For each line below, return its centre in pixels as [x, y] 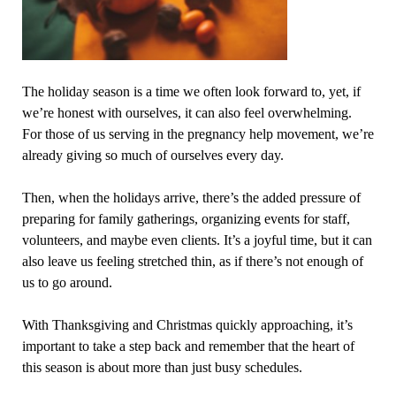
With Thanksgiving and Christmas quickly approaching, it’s [187, 325]
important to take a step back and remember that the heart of [188, 346]
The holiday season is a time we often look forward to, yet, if [191, 92]
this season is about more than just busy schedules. [164, 368]
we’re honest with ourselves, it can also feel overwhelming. [187, 113]
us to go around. [67, 283]
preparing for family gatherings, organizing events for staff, [186, 219]
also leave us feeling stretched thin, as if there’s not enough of [193, 262]
